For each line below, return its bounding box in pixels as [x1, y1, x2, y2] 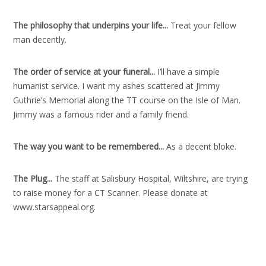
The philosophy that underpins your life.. [13, 19, 167, 31]
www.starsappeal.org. [13, 201, 96, 213]
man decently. [13, 33, 67, 45]
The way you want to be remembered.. [13, 140, 163, 152]
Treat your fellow [168, 19, 237, 31]
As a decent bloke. [164, 140, 237, 152]
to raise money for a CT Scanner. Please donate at [13, 186, 208, 198]
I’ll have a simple [155, 65, 220, 77]
